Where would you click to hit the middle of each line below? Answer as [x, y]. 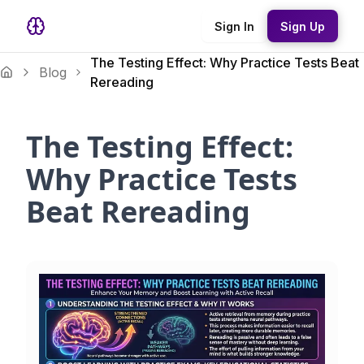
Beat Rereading [138, 212]
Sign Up [303, 26]
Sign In [234, 26]
